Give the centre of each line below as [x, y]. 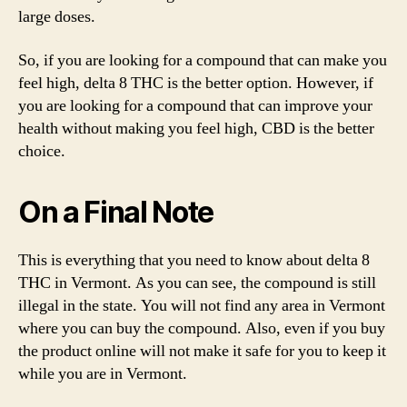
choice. [42, 151]
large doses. [57, 17]
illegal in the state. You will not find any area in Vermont [202, 305]
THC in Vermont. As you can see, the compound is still [197, 283]
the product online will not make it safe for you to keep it [202, 351]
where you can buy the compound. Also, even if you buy [202, 328]
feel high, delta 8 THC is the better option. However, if [196, 83]
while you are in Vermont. [103, 373]
